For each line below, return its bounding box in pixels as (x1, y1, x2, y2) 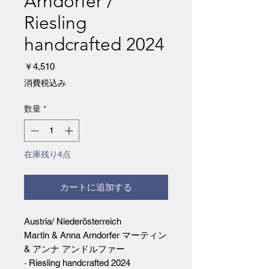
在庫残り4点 (24, 150, 71, 160)
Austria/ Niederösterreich (24, 216, 121, 227)
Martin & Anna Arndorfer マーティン (24, 230, 167, 241)
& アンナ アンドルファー (24, 244, 125, 255)
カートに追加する (60, 182, 132, 193)
